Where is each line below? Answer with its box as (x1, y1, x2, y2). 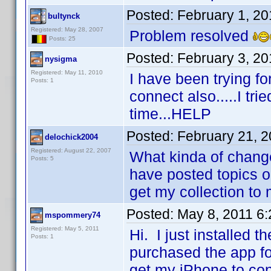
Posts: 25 (47, 35, 76, 42)
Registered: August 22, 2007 (31, 147, 111, 154)
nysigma (45, 54, 77, 64)
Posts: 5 (31, 155, 54, 162)
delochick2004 (45, 132, 98, 142)
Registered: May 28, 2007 (31, 26, 103, 33)
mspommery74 (45, 211, 100, 220)
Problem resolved (129, 27, 253, 44)
